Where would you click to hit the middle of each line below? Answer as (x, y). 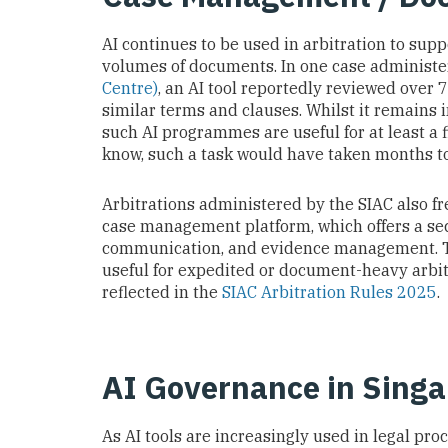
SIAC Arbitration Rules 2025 (329, 292)
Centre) (130, 88)
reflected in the (162, 292)
